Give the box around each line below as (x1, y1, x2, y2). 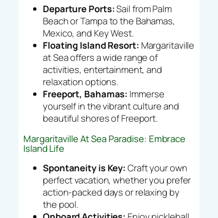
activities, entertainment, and (43, 63, 162, 76)
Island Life (23, 142, 64, 155)
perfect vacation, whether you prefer (43, 174, 191, 187)
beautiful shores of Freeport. (43, 112, 158, 125)
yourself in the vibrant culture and (43, 100, 179, 113)
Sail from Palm (114, 2, 172, 16)
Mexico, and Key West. (43, 27, 134, 40)
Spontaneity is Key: (43, 162, 126, 175)
